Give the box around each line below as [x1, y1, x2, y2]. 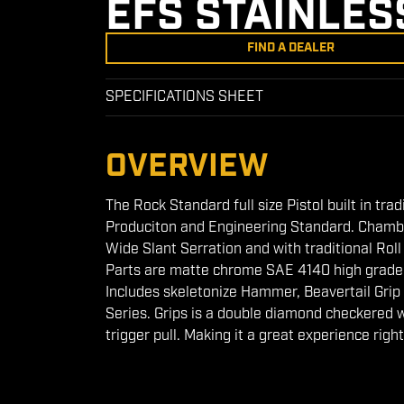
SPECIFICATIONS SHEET [106, 87, 263, 106]
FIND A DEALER [246, 40, 335, 56]
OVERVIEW [106, 145, 268, 188]
